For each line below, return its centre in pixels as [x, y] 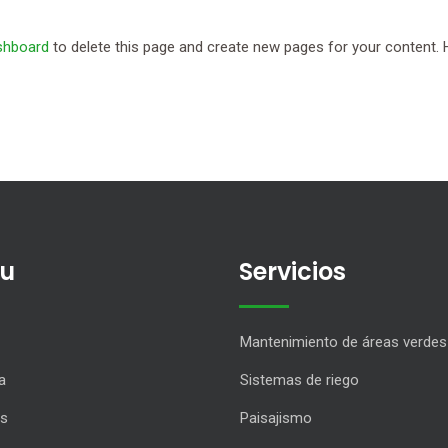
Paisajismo [276, 418]
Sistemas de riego [299, 380]
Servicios [292, 271]
